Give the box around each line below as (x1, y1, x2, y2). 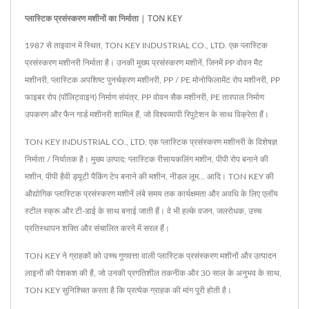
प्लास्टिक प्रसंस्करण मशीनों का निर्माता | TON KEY (25, 12, 182, 24)
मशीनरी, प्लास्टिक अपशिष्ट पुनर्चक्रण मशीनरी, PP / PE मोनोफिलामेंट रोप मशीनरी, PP (25, 75, 280, 84)
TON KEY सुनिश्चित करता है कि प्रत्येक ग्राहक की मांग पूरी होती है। (25, 286, 232, 295)
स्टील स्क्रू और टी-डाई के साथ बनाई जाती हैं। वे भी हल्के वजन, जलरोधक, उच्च (25, 206, 261, 215)
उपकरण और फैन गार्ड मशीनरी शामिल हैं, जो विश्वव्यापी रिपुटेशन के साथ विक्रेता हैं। (25, 110, 269, 119)
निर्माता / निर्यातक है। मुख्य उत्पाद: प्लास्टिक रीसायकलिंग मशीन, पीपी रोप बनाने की (25, 154, 268, 163)
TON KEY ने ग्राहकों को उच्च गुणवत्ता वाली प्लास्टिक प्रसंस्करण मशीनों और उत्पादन (25, 251, 277, 260)
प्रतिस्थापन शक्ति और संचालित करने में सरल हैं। (25, 223, 170, 232)
